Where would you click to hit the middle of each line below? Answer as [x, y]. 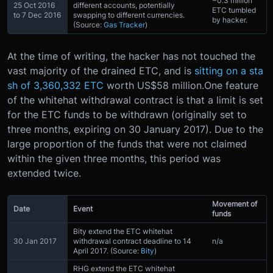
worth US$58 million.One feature [181, 85]
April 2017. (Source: [107, 250]
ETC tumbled [234, 10]
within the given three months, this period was [114, 158]
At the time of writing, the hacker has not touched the [131, 56]
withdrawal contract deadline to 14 [132, 241]
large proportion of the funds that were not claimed [127, 144]
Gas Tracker [124, 24]
